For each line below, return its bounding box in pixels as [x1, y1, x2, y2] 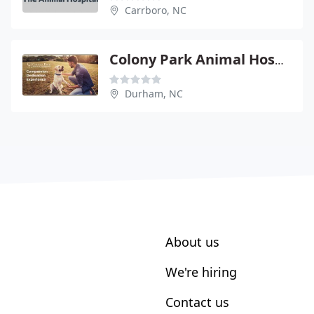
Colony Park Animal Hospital [275, 52, 284, 68]
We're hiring [165, 263, 237, 280]
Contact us [165, 293, 229, 310]
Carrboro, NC [125, 3, 186, 17]
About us [165, 233, 219, 250]
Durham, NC [125, 86, 183, 100]
